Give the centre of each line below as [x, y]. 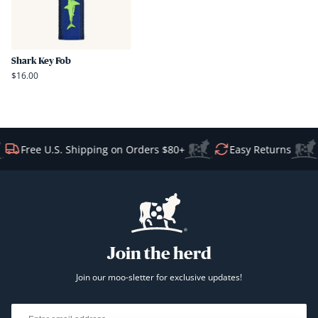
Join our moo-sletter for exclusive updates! [159, 277]
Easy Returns [256, 149]
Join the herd [159, 253]
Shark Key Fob [41, 61]
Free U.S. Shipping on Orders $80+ [98, 149]
